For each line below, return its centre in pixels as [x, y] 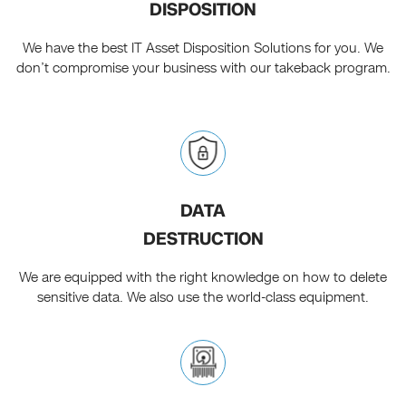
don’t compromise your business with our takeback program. [203, 68]
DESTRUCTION [203, 239]
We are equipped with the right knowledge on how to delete [203, 278]
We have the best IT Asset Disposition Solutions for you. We [203, 48]
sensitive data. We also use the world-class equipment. [203, 298]
